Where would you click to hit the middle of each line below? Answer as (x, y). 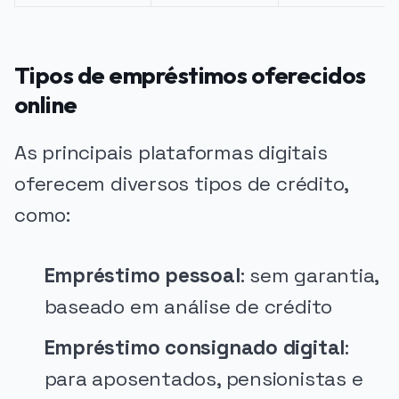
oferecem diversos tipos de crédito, (182, 183)
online (46, 104)
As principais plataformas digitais (171, 152)
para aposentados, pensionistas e (204, 379)
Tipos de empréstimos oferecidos (190, 75)
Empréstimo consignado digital (195, 348)
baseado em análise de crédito (188, 307)
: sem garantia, (309, 276)
